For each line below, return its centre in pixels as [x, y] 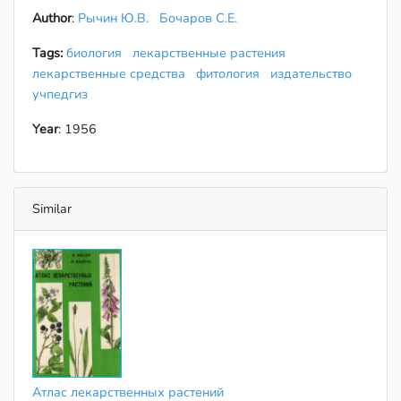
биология [98, 53]
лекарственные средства [112, 74]
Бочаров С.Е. [198, 18]
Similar [52, 209]
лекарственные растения [213, 53]
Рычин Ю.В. [113, 18]
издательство [311, 74]
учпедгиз [64, 94]
